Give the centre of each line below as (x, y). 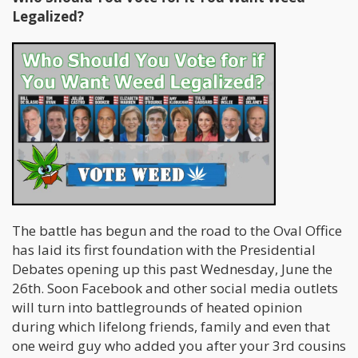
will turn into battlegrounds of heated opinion (157, 308)
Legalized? (48, 17)
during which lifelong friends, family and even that (171, 327)
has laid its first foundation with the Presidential (164, 250)
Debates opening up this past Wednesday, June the (172, 269)
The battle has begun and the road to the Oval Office (177, 231)
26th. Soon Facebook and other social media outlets (175, 288)
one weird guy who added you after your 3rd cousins (179, 346)
